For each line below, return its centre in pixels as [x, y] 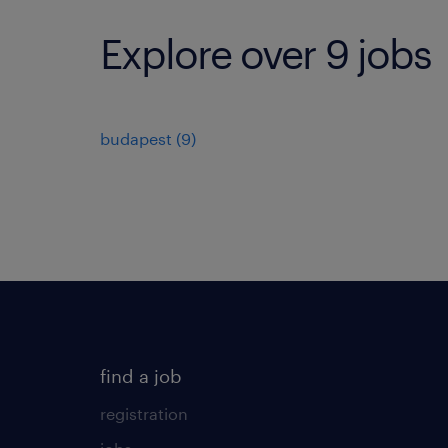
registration [144, 413]
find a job [141, 375]
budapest [136, 138]
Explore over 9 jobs [265, 53]
